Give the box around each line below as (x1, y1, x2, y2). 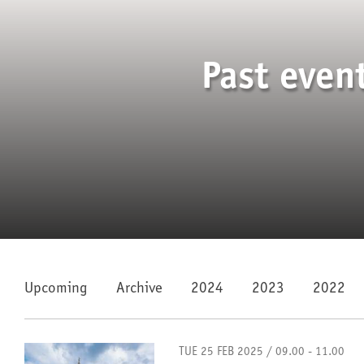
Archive (116, 281, 162, 297)
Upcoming (24, 281, 88, 297)
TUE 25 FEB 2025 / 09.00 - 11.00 (179, 346, 344, 358)
